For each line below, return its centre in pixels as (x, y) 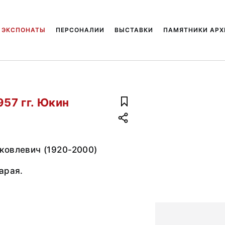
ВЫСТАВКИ (134, 30)
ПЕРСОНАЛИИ (80, 30)
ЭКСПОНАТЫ (23, 30)
